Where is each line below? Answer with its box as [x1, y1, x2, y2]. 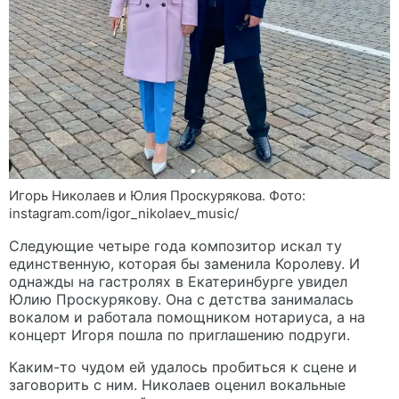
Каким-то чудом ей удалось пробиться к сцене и [9, 358, 357, 377]
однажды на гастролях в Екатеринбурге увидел [9, 273, 347, 291]
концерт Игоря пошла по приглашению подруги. [9, 326, 350, 345]
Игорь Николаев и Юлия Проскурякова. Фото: [9, 187, 305, 205]
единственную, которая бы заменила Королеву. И [9, 255, 360, 273]
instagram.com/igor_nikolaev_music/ [9, 205, 239, 223]
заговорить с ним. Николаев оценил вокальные [9, 376, 346, 395]
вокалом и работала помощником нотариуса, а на [9, 308, 365, 327]
